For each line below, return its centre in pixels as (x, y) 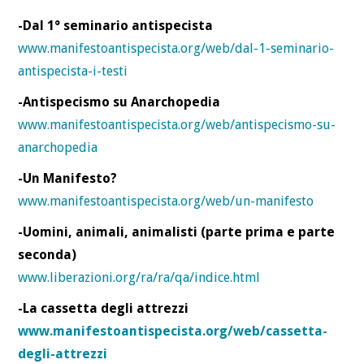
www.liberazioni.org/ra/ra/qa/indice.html (139, 277)
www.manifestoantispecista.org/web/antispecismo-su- (177, 124)
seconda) (48, 254)
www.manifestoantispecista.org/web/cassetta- (173, 331)
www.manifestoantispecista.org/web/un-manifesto (166, 201)
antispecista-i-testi (73, 71)
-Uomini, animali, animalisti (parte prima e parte (177, 232)
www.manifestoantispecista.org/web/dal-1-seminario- (176, 48)
